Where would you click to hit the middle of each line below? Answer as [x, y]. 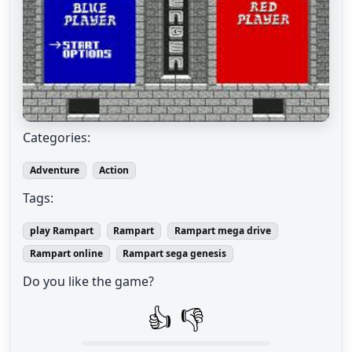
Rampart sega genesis [175, 254]
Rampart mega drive [222, 230]
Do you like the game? [88, 282]
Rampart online [66, 254]
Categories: [57, 137]
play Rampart [61, 230]
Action [114, 170]
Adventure [54, 170]
